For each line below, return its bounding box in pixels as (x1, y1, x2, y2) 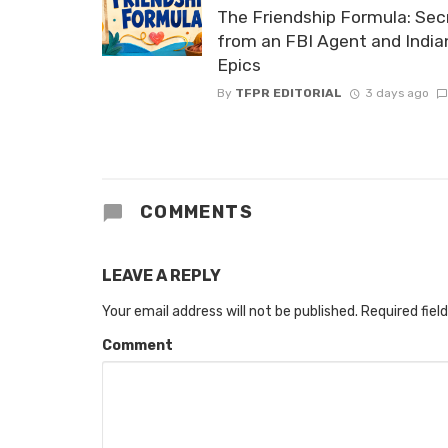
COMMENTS (134, 200, 254, 223)
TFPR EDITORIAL (235, 85, 342, 100)
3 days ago (364, 85, 429, 100)
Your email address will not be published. (102, 303, 358, 321)
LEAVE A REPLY (102, 266, 221, 286)
